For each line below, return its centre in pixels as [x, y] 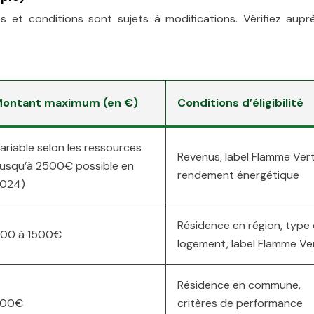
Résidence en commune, [239, 285]
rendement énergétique [238, 175]
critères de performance [240, 303]
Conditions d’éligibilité [240, 103]
